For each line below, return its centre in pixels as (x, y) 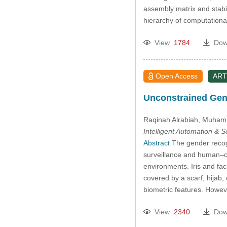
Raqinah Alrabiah (171, 119)
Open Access (177, 76)
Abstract (156, 143)
